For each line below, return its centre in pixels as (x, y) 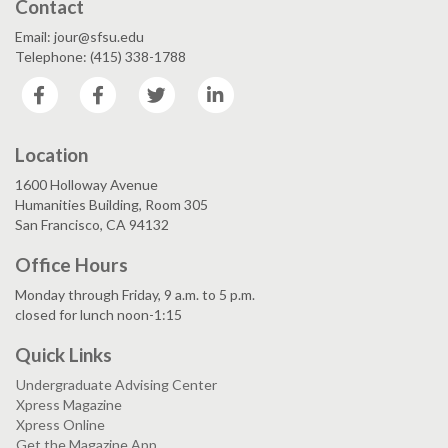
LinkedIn (264, 86)
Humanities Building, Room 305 (111, 204)
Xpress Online (60, 424)
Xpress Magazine (69, 404)
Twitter (202, 86)
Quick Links (63, 354)
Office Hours (71, 264)
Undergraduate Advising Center (116, 384)
